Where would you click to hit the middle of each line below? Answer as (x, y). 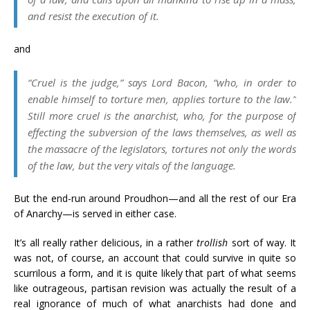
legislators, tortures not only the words (207, 149)
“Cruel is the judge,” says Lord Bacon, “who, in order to (162, 82)
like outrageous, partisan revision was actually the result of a (155, 288)
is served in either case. (125, 213)
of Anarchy (38, 213)
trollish (212, 243)
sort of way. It (262, 243)
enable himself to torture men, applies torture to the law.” (162, 99)
